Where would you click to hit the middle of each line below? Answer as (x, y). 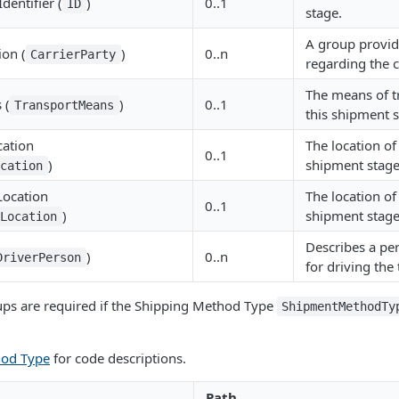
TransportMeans (65, 105)
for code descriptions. (118, 358)
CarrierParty (73, 54)
